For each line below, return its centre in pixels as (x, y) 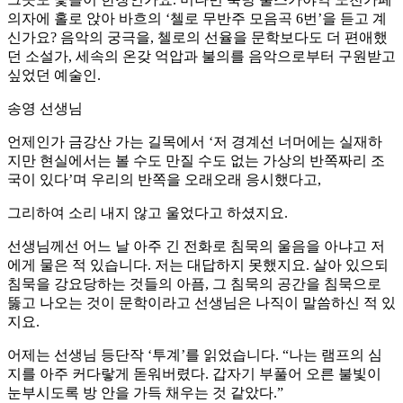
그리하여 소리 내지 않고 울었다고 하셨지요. (148, 213)
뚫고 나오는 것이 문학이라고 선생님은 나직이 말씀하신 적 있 (201, 303)
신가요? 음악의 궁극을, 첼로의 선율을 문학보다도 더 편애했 (197, 38)
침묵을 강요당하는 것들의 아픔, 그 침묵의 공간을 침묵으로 (194, 284)
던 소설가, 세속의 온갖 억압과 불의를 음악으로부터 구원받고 (201, 57)
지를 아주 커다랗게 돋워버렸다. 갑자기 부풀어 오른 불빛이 (194, 374)
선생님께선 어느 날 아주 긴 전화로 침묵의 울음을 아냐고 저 (196, 246)
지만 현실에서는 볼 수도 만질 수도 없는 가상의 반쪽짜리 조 (196, 161)
